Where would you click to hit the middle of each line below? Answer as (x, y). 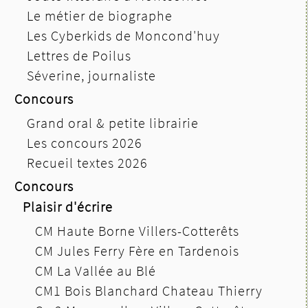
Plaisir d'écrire (68, 206)
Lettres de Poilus (79, 55)
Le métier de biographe (100, 15)
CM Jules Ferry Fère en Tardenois (137, 250)
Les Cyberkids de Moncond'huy (123, 35)
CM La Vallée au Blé (96, 270)
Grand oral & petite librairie (113, 122)
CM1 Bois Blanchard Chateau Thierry (149, 290)
